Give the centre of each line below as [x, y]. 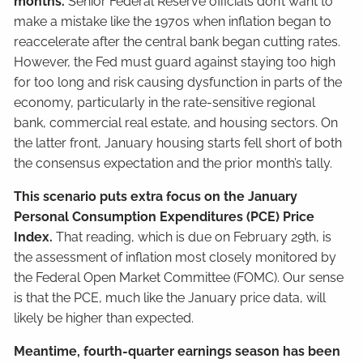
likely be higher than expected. [104, 318]
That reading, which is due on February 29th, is [194, 237]
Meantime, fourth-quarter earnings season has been [177, 351]
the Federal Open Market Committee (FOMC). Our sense [179, 278]
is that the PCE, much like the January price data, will [170, 298]
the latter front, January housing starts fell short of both [178, 143]
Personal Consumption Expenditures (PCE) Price [164, 217]
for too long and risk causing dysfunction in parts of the [178, 82]
